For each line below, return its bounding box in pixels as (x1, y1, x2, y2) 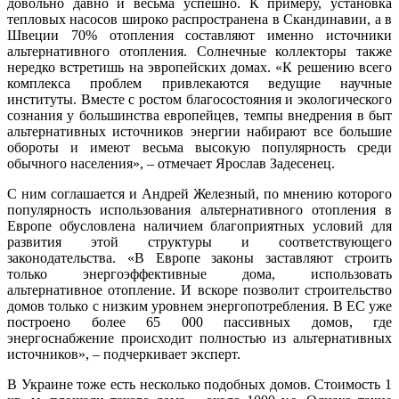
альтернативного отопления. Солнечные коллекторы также (7, 44, 392, 60)
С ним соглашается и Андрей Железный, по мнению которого (7, 186, 392, 202)
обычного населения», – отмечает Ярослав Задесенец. (7, 156, 335, 172)
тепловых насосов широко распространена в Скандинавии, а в (7, 12, 392, 28)
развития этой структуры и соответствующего (7, 234, 392, 250)
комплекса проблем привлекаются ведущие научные (7, 76, 392, 92)
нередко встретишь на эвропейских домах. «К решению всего (7, 60, 392, 76)
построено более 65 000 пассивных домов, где (7, 314, 392, 330)
